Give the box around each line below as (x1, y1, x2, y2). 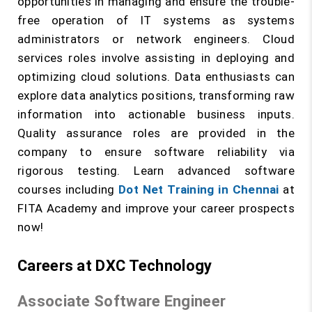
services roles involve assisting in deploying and (17, 51, 295, 65)
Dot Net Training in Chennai (118, 182, 279, 196)
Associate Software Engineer (17, 292, 226, 310)
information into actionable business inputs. (17, 107, 295, 121)
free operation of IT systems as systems (17, 13, 295, 27)
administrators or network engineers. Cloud (17, 32, 295, 46)
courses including (17, 182, 119, 196)
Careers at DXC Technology (17, 257, 212, 274)
